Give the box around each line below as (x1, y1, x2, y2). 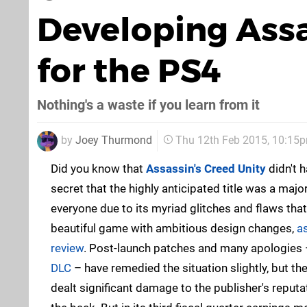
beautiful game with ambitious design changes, (51, 221, 297, 235)
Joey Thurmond (75, 133, 152, 147)
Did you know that (51, 161, 146, 175)
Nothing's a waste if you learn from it (37, 97, 260, 113)
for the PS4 (37, 51, 221, 90)
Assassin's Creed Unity (146, 161, 266, 175)
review (51, 241, 84, 255)
